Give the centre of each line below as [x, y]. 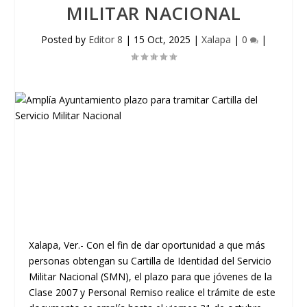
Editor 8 [105, 39]
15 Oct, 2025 [162, 39]
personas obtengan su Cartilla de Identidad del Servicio [150, 261]
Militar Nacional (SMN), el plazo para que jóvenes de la [151, 277]
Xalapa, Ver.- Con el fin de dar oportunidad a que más [147, 245]
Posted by [64, 39]
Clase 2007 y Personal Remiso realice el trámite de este [152, 292]
